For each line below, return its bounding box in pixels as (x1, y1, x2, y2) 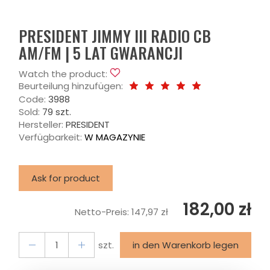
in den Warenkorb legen (133, 239, 239, 251)
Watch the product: (19, 67, 107, 80)
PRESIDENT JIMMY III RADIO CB (19, 24, 211, 48)
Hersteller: (19, 118, 63, 131)
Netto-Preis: (75, 206, 131, 218)
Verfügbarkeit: (19, 131, 82, 143)
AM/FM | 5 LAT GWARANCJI (19, 41, 183, 64)
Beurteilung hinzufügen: (19, 80, 123, 92)
